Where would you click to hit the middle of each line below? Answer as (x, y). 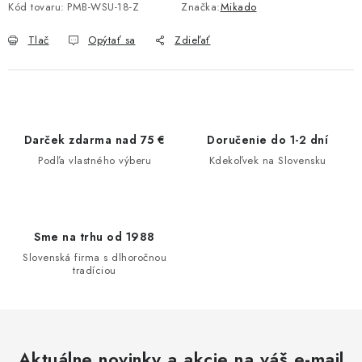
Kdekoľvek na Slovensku (267, 160)
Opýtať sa (112, 40)
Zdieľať (193, 40)
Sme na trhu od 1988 (95, 237)
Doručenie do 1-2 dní (267, 140)
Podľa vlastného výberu (95, 160)
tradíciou (95, 270)
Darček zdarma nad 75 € (95, 140)
